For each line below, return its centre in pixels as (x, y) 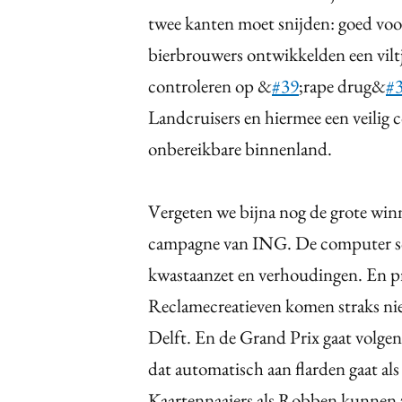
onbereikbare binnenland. (240, 148)
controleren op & (210, 85)
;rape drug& (342, 85)
